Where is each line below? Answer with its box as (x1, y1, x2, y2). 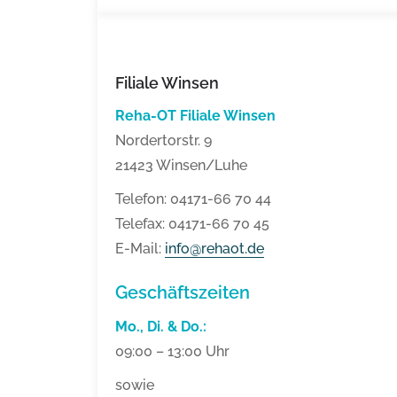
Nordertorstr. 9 (115, 132, 212, 150)
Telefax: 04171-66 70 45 (115, 215, 269, 233)
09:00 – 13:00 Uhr (115, 343, 230, 361)
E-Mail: (115, 240, 165, 258)
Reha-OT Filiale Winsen (115, 107, 276, 125)
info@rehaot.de (165, 240, 264, 258)
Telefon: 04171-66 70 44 (115, 191, 271, 208)
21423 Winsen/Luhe (115, 157, 247, 175)
